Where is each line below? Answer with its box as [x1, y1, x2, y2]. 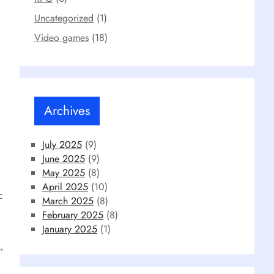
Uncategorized [34, 10, 94, 25]
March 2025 [42, 193, 94, 208]
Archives [44, 101, 90, 120]
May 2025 [42, 165, 85, 180]
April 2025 [42, 179, 88, 194]
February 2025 [42, 207, 103, 222]
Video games [34, 30, 89, 45]
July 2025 [42, 137, 82, 152]
